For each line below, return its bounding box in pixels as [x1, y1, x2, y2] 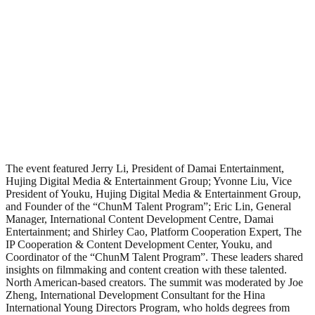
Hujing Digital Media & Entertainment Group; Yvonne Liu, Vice [6, 174, 292, 187]
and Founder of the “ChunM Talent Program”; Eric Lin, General [6, 200, 291, 212]
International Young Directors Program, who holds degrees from [6, 301, 290, 314]
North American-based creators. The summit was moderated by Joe [6, 276, 303, 288]
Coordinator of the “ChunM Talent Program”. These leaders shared [6, 250, 303, 263]
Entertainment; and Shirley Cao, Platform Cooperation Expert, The [6, 225, 302, 238]
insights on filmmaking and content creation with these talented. [6, 263, 287, 276]
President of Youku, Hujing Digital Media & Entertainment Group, [6, 187, 301, 200]
